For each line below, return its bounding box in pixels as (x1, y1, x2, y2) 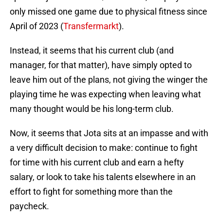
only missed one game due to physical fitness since (10, 6, 207, 17)
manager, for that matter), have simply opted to (10, 60, 192, 71)
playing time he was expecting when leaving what (10, 89, 201, 100)
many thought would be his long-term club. (10, 104, 174, 114)
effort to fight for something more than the (10, 186, 173, 197)
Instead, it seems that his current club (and (10, 45, 174, 56)
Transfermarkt (63, 21, 119, 32)
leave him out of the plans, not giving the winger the (10, 74, 208, 85)
